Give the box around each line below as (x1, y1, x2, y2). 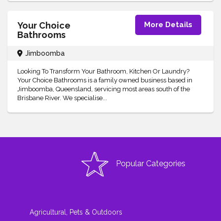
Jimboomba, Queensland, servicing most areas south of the (17, 85, 190, 93)
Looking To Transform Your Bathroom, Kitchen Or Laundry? (17, 68, 189, 75)
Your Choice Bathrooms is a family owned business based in (17, 76, 192, 84)
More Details (144, 20, 192, 29)
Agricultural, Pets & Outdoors (30, 208, 122, 216)
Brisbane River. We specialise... (17, 94, 107, 102)
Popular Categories (116, 159, 185, 169)
